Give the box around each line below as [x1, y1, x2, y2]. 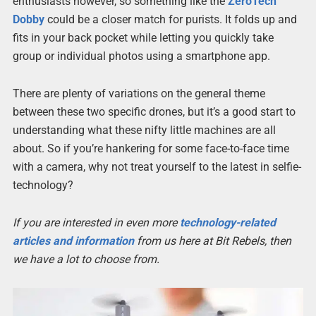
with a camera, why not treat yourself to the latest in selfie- [12, 159, 301, 174]
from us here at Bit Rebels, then [133, 233, 291, 248]
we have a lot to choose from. [12, 252, 159, 266]
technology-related [179, 215, 276, 229]
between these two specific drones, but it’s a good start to [12, 104, 296, 119]
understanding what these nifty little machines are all [12, 123, 276, 137]
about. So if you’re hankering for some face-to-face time [12, 141, 289, 155]
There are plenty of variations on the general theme [12, 86, 265, 100]
